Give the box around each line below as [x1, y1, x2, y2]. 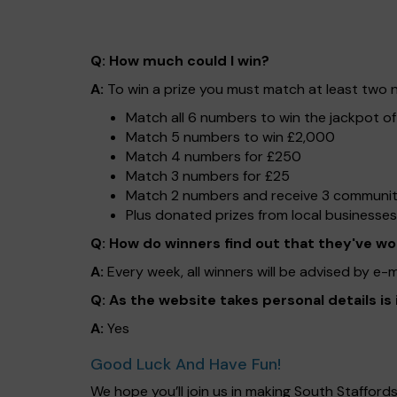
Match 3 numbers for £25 [126, 167, 290, 185]
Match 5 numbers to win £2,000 [126, 128, 335, 146]
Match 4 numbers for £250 [126, 147, 301, 166]
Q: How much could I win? [90, 51, 269, 70]
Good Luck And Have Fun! [90, 354, 281, 375]
